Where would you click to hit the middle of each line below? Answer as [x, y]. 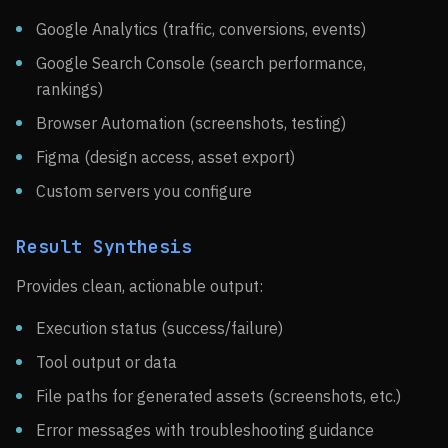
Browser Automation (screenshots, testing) [191, 123]
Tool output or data [106, 362]
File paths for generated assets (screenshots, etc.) [218, 396]
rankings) [69, 89]
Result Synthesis [104, 246]
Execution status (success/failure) [159, 328]
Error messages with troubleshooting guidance [205, 430]
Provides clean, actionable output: [139, 286]
